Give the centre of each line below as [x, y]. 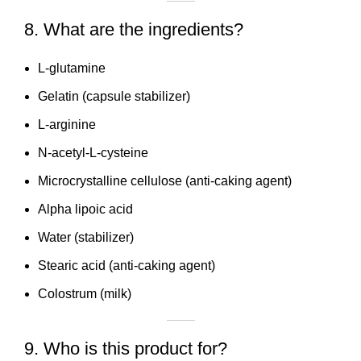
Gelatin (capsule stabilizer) [114, 96]
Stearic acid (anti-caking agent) [127, 265]
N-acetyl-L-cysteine [93, 152]
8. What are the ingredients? [134, 29]
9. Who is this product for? [126, 348]
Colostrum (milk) [85, 293]
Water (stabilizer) [86, 237]
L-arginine [67, 124]
